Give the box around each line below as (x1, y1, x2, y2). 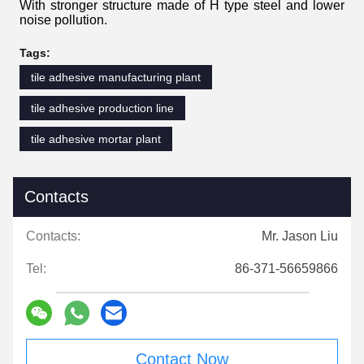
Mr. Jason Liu (262, 229, 338, 244)
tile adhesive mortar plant (31, 132, 161, 146)
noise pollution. (19, 13, 107, 28)
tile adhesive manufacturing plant (31, 71, 201, 84)
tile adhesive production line (31, 102, 174, 115)
